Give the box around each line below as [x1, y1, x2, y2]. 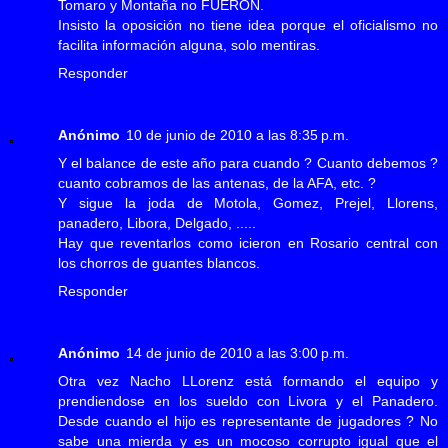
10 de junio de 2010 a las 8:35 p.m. [126, 127, 349, 144]
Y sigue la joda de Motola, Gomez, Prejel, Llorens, [58, 195, 438, 212]
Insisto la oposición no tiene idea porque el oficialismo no [58, 17, 438, 34]
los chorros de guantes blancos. [58, 255, 260, 272]
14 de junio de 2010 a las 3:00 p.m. [126, 345, 349, 362]
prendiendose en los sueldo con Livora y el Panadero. [58, 393, 438, 410]
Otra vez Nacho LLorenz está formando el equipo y [58, 373, 438, 390]
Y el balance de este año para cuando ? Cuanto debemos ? [58, 155, 438, 172]
